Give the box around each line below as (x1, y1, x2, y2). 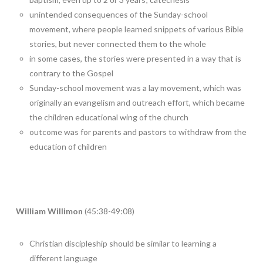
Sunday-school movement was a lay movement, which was (29, 82, 242, 93)
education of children (29, 141, 107, 151)
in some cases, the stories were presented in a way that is (29, 53, 242, 63)
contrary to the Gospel (29, 68, 114, 78)
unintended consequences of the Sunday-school (29, 9, 208, 19)
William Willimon (15, 205, 83, 216)
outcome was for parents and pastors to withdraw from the (29, 126, 247, 137)
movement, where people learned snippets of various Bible (29, 23, 244, 34)
